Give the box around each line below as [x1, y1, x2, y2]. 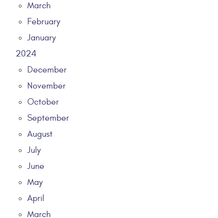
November [27, 81, 66, 91]
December [27, 65, 67, 75]
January [27, 33, 56, 43]
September [27, 113, 69, 123]
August [27, 129, 53, 139]
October [27, 97, 59, 107]
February [27, 17, 60, 27]
